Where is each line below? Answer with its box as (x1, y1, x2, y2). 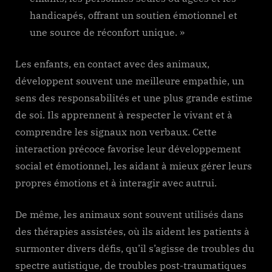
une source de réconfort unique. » (30, 26, 185, 39)
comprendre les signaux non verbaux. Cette (15, 126, 217, 138)
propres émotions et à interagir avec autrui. (15, 177, 217, 189)
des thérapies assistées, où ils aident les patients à (15, 225, 250, 238)
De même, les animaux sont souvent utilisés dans (15, 208, 243, 221)
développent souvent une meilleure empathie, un (15, 75, 244, 87)
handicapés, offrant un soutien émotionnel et (30, 9, 237, 22)
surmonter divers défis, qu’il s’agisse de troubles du (15, 242, 254, 255)
